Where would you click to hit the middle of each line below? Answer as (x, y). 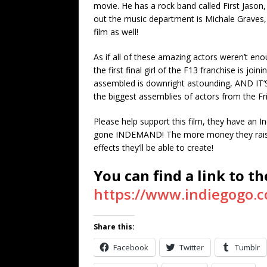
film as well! (116, 32)
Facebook (131, 247)
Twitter (192, 247)
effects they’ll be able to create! (153, 147)
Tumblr (247, 247)
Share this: (114, 226)
